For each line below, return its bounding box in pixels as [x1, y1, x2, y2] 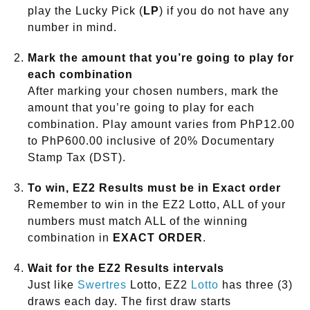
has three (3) [219, 279, 293, 291]
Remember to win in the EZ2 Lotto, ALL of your [28, 199, 286, 211]
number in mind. [28, 21, 117, 34]
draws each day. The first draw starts [28, 295, 231, 308]
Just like [28, 279, 77, 291]
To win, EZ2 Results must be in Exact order [28, 182, 281, 194]
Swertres [77, 279, 127, 291]
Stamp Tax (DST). [28, 152, 126, 164]
